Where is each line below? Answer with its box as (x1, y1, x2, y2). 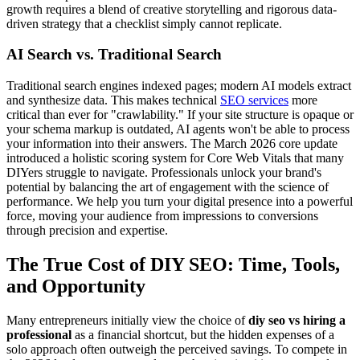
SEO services (220, 92, 288, 107)
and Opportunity (6, 275, 145, 297)
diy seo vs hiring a (248, 313, 346, 327)
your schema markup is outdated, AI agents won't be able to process (6, 121, 350, 136)
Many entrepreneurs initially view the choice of (6, 313, 248, 327)
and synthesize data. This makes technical (6, 92, 220, 107)
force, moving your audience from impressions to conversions (6, 208, 318, 223)
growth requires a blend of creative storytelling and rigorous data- (6, 2, 337, 16)
